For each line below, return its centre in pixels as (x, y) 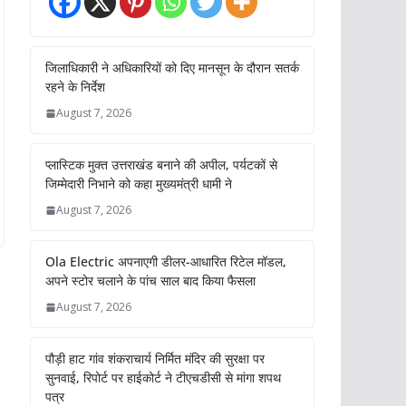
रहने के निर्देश (75, 87)
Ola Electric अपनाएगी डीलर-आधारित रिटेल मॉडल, (166, 262)
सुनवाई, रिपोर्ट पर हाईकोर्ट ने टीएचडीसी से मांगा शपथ (163, 378)
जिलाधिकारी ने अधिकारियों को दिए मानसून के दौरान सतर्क (172, 68)
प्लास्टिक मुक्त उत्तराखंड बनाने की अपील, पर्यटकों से (161, 165)
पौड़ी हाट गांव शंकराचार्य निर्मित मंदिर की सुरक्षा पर (155, 359)
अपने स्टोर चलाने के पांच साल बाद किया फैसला (150, 281)
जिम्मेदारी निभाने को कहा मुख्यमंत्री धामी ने (139, 184)
